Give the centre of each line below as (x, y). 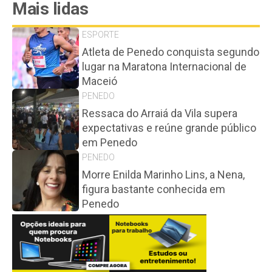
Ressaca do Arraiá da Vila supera (160, 113)
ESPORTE (100, 35)
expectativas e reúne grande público (169, 128)
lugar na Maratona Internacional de (164, 66)
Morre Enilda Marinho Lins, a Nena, (163, 175)
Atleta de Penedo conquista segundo (171, 52)
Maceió (100, 81)
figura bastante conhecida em (154, 189)
